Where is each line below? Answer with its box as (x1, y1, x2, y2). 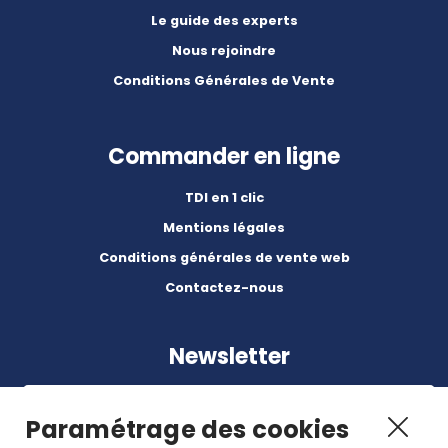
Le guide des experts (150, 12, 298, 30)
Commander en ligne (108, 141, 340, 173)
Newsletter (168, 340, 290, 372)
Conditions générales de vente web (98, 249, 350, 267)
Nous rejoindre (172, 42, 276, 60)
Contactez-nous (164, 279, 284, 297)
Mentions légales (163, 219, 285, 237)
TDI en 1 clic (184, 189, 264, 207)
